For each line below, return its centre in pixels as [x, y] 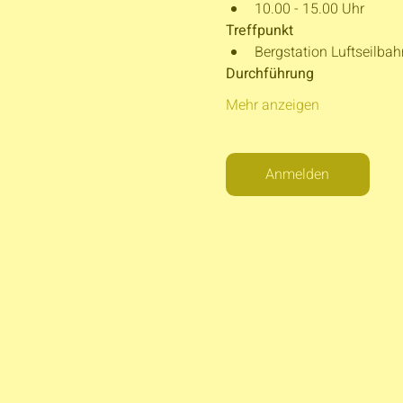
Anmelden [297, 175]
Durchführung [269, 74]
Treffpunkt [259, 31]
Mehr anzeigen [272, 105]
